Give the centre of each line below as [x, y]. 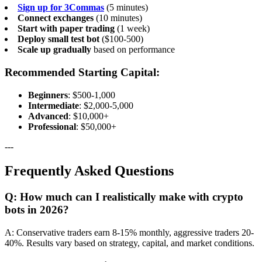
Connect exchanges [56, 18]
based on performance [133, 50]
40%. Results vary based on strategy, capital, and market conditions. [130, 243]
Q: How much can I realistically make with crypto [124, 197]
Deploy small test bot [58, 39]
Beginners [48, 95]
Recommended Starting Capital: [82, 72]
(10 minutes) [118, 18]
